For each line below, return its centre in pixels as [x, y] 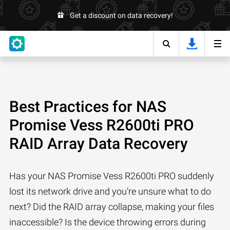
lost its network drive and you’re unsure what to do [110, 191]
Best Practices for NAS [88, 107]
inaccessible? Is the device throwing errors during [108, 222]
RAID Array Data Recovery [99, 143]
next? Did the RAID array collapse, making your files [112, 207]
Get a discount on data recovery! [121, 15]
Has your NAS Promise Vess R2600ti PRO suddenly [112, 176]
